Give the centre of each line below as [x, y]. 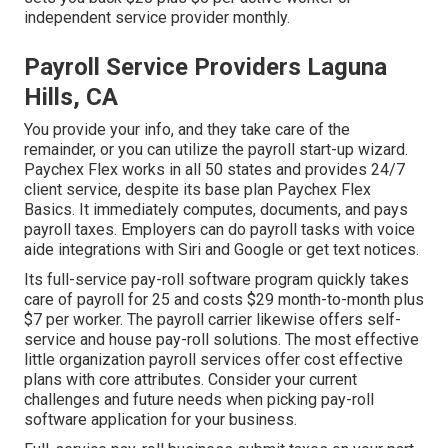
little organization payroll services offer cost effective [213, 359]
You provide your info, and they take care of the [187, 129]
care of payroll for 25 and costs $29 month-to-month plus [224, 299]
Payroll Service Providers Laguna [205, 66]
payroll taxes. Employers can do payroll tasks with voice [219, 229]
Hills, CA [71, 96]
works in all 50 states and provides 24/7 [261, 169]
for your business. [232, 419]
